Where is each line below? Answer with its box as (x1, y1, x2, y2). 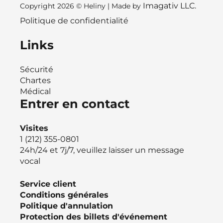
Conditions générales (20, 190, 109, 200)
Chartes (20, 76, 51, 85)
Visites (20, 123, 48, 133)
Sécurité (20, 65, 53, 74)
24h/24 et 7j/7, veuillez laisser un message (20, 145, 184, 155)
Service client (20, 179, 76, 189)
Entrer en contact (20, 97, 129, 111)
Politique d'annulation (20, 201, 113, 211)
